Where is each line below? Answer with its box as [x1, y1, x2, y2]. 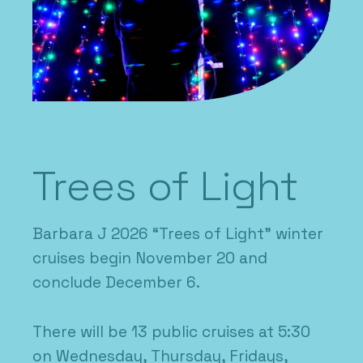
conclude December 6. [32, 272, 200, 293]
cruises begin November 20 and [32, 248, 267, 269]
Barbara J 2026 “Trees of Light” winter [32, 224, 323, 245]
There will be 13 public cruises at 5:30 [32, 321, 310, 342]
